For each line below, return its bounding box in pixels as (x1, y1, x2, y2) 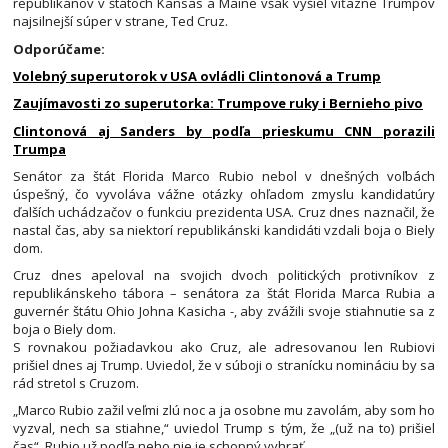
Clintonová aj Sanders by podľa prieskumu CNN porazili (13, 121, 435, 140)
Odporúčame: (13, 39, 105, 58)
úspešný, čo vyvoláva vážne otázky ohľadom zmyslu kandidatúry (13, 184, 435, 203)
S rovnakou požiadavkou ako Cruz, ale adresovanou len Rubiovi (13, 338, 435, 357)
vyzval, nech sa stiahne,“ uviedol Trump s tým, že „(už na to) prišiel (13, 419, 435, 438)
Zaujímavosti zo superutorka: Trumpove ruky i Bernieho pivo (13, 94, 423, 113)
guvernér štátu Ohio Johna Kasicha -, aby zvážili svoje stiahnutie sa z (13, 302, 435, 321)
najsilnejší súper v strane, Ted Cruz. (13, 12, 228, 31)
